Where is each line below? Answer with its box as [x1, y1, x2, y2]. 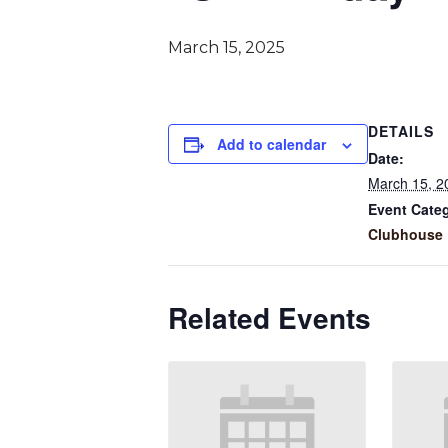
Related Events [168, 297, 371, 339]
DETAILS [368, 121, 434, 142]
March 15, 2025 [168, 38, 285, 58]
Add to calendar [217, 134, 326, 155]
